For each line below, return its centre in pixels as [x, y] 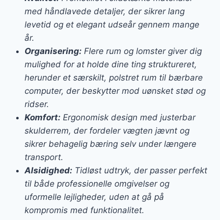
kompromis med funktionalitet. [84, 210]
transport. [44, 157]
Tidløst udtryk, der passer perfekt [139, 171]
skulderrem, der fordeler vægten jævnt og [107, 131]
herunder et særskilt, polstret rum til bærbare [113, 78]
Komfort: [42, 118]
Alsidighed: [48, 171]
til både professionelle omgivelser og [97, 184]
